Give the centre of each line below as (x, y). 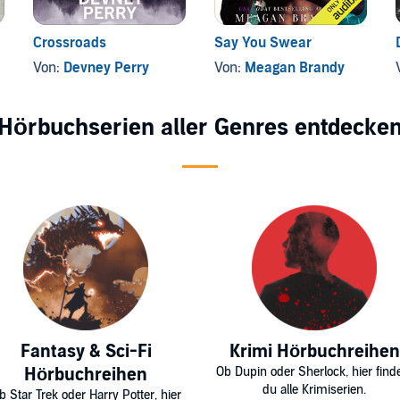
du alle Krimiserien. (314, 390)
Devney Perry (107, 68)
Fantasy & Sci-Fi (86, 352)
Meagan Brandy (294, 68)
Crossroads (70, 43)
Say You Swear (262, 43)
